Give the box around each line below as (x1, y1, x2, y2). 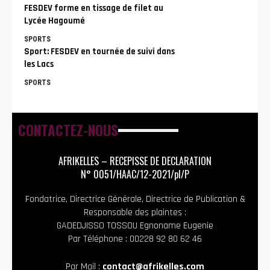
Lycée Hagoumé (24, 14, 85, 27)
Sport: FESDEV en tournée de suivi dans (24, 45, 175, 57)
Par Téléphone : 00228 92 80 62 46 (68, 232, 202, 245)
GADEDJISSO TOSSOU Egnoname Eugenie (57, 219, 213, 232)
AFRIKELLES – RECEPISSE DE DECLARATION (58, 153, 212, 168)
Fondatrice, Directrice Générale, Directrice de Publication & (25, 192, 245, 206)
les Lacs (24, 58, 54, 70)
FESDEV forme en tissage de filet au (24, 2, 163, 14)
